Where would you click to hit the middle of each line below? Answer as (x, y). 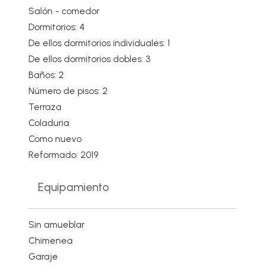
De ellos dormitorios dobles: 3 (89, 59)
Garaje (43, 257)
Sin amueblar (56, 225)
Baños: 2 (46, 75)
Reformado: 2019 (63, 155)
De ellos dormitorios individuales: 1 (99, 43)
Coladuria (49, 123)
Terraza (45, 107)
